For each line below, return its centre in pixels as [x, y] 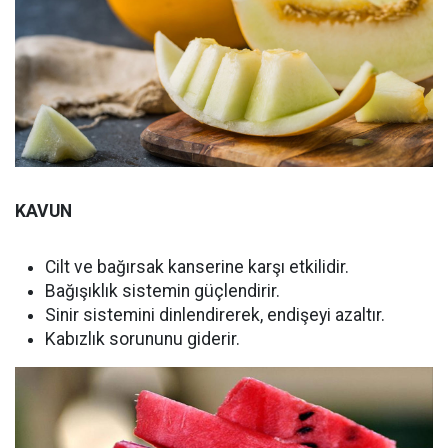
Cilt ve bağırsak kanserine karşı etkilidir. [197, 266]
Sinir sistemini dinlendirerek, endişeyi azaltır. [215, 314]
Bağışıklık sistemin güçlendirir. [162, 290]
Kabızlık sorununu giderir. [142, 338]
